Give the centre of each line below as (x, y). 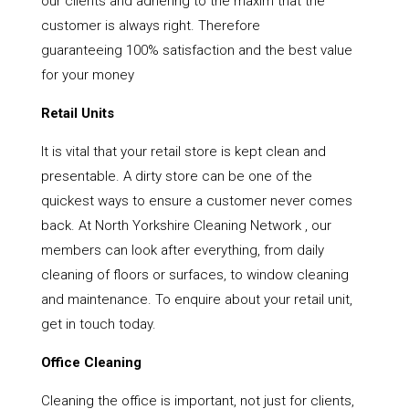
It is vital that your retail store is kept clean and (183, 152)
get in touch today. (98, 325)
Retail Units (77, 114)
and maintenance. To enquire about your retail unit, (196, 300)
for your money (87, 75)
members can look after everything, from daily (182, 251)
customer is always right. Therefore (150, 26)
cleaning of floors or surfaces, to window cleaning (194, 275)
